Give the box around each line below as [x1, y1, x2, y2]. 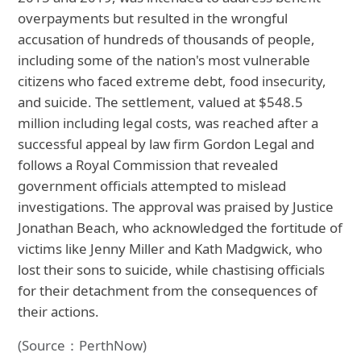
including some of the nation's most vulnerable [18, 51, 311, 70]
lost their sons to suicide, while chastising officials [18, 260, 326, 280]
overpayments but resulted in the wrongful [18, 9, 288, 28]
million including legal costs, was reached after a [18, 114, 319, 133]
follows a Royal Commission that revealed [18, 156, 279, 175]
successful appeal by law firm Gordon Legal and [18, 135, 315, 154]
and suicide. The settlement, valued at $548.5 [18, 93, 304, 112]
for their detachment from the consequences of [18, 281, 318, 301]
